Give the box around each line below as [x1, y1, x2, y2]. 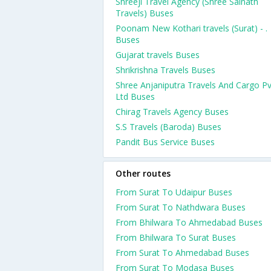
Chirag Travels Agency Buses [116, 106, 229, 117]
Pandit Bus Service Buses [116, 136, 215, 148]
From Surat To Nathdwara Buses [116, 201, 246, 213]
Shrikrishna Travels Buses [116, 64, 215, 76]
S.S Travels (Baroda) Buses [116, 121, 221, 132]
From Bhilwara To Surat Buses [116, 232, 236, 243]
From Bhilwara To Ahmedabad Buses [116, 217, 263, 228]
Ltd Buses [116, 91, 155, 102]
